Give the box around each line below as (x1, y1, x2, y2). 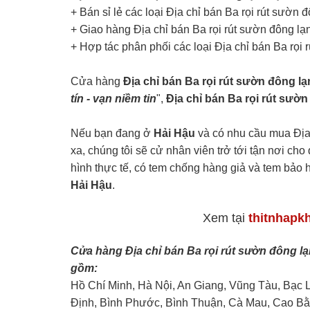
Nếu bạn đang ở (71, 127, 154, 140)
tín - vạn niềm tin (71, 93, 156, 105)
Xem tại (203, 210, 249, 225)
